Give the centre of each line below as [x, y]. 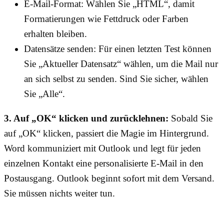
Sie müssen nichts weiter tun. [59, 193]
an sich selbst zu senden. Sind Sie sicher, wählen [116, 79]
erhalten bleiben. [55, 34]
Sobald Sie [190, 118]
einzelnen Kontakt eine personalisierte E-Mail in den [104, 163]
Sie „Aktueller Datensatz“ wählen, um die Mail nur [121, 64]
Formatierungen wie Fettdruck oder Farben [106, 19]
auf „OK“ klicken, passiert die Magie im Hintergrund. [106, 133]
